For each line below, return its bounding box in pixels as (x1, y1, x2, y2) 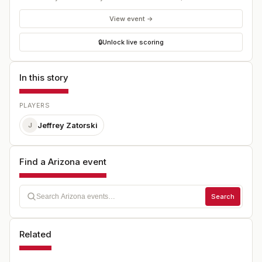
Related (19, 229, 51, 240)
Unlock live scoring (102, 37, 164, 46)
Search (211, 192, 235, 201)
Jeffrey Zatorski (37, 120, 98, 130)
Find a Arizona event (19, 156, 106, 168)
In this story (19, 72, 68, 84)
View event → (109, 14, 153, 23)
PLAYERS (19, 101, 50, 110)
